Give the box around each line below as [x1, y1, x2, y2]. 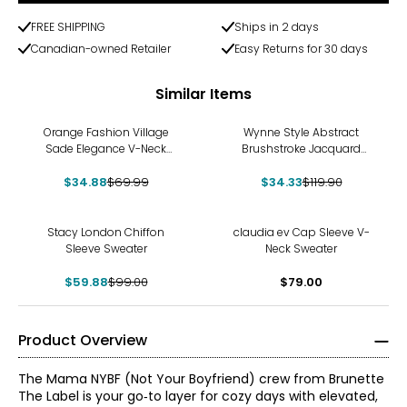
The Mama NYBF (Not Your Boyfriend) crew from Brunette [18, 370, 384, 388]
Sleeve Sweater [65, 241, 147, 256]
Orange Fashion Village [43, 124, 169, 140]
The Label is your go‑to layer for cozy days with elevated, [18, 387, 378, 405]
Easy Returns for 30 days [234, 41, 369, 56]
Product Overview [18, 330, 147, 351]
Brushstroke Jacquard [242, 141, 361, 156]
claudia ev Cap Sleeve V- [233, 224, 370, 240]
